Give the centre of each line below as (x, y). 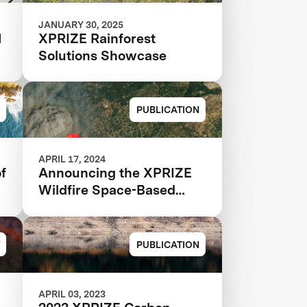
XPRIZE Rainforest (97, 38)
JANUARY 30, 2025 (81, 24)
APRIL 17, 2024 (72, 159)
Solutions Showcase (103, 55)
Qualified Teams (89, 207)
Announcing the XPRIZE (115, 173)
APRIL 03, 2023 (72, 294)
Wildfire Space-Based (107, 190)
